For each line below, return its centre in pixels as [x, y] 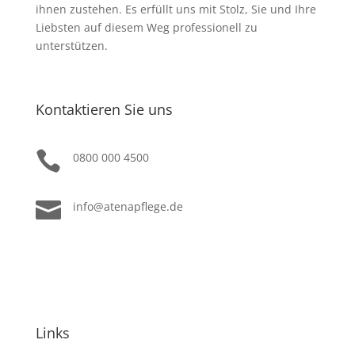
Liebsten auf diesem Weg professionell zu [146, 27]
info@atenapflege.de [128, 206]
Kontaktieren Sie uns [104, 109]
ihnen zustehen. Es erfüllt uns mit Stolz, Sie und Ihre [176, 9]
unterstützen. [71, 46]
